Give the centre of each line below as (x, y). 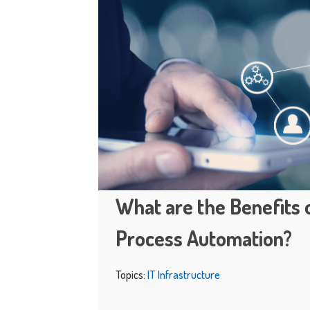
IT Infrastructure (184, 274)
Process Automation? (204, 238)
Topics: (131, 274)
